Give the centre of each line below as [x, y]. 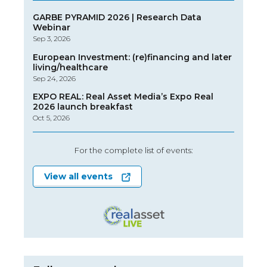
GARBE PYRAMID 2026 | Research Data [117, 18]
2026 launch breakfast [83, 107]
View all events [78, 176]
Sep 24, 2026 [54, 78]
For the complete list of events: [133, 150]
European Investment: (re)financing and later [132, 57]
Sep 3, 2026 [52, 39]
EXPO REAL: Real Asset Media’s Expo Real [123, 97]
